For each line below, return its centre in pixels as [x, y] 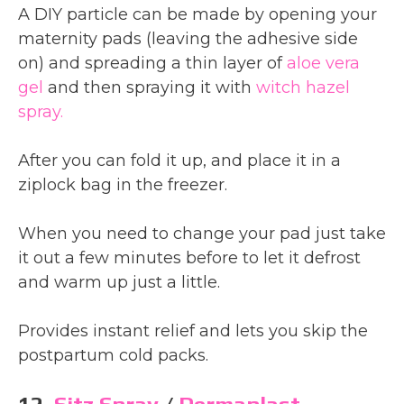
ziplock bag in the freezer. [123, 184]
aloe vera [323, 63]
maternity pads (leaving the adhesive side [188, 38]
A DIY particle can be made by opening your [197, 14]
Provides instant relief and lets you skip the [193, 331]
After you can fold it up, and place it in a [179, 160]
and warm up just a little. [119, 282]
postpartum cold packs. [113, 355]
